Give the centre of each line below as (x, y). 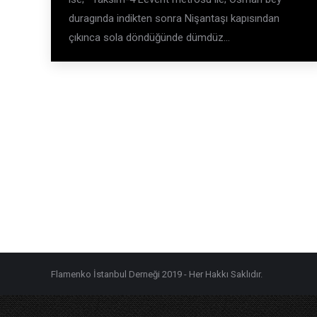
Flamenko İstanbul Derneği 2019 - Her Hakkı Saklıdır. (157, 274)
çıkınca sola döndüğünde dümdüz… (149, 38)
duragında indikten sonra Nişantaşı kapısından (174, 18)
